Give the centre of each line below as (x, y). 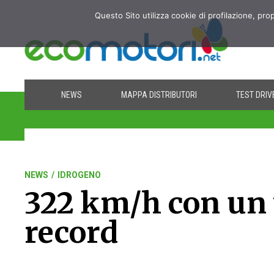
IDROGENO (80, 175)
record (72, 232)
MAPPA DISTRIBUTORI (159, 95)
